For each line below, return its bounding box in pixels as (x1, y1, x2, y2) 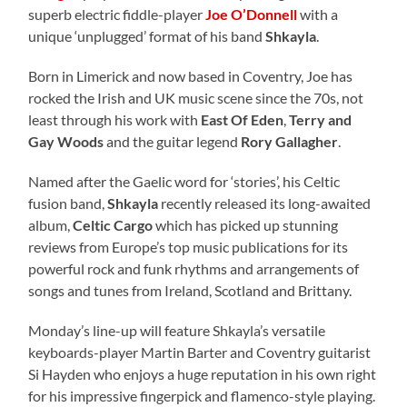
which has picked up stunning (153, 215, 339, 233)
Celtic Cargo (73, 215, 154, 233)
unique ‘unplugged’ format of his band (28, 26, 266, 45)
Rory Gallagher (241, 132, 339, 150)
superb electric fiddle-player (28, 5, 206, 23)
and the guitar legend (104, 132, 242, 150)
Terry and (289, 110, 352, 128)
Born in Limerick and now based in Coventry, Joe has (28, 66, 353, 84)
